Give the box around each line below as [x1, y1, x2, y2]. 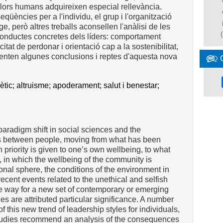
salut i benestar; [104, 81, 162, 90]
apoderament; [53, 81, 104, 90]
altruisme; [16, 81, 53, 90]
